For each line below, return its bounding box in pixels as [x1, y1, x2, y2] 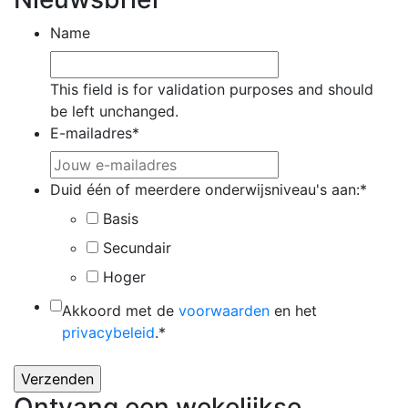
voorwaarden [178, 301, 270, 320]
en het [270, 301, 317, 320]
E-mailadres [50, 124, 132, 142]
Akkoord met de [62, 301, 178, 320]
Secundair [103, 239, 171, 257]
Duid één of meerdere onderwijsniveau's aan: [50, 180, 360, 199]
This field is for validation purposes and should [50, 80, 373, 98]
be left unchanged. [50, 102, 178, 120]
